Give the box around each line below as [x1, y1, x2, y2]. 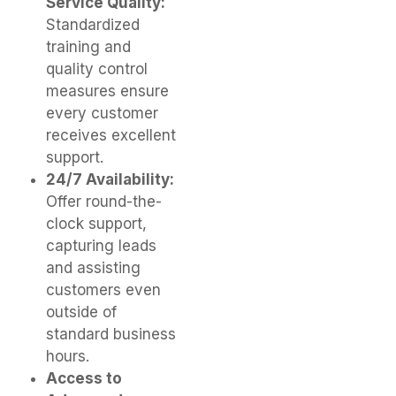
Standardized [46, 16, 140, 34]
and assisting [46, 259, 141, 278]
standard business [46, 325, 176, 344]
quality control [46, 60, 148, 79]
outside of [46, 303, 117, 322]
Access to [46, 369, 122, 388]
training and [46, 38, 131, 57]
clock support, [46, 215, 147, 233]
